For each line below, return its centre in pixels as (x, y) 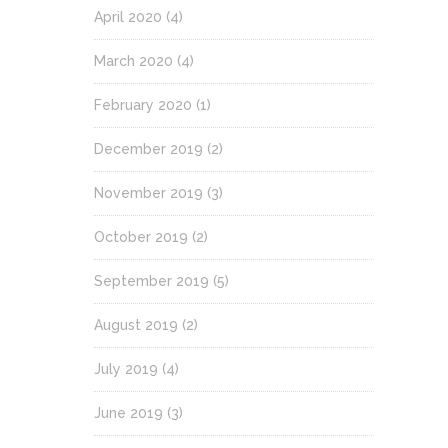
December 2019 (148, 149)
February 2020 (143, 105)
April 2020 (128, 17)
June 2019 (128, 413)
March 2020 (133, 61)
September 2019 (151, 281)
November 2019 (148, 193)
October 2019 (141, 237)
